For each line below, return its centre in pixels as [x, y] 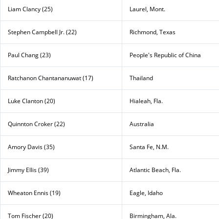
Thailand [141, 78]
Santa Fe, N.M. [149, 147]
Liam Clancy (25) [30, 9]
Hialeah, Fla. [146, 101]
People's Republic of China [165, 55]
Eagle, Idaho [146, 193]
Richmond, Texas [153, 32]
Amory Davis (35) [31, 147]
